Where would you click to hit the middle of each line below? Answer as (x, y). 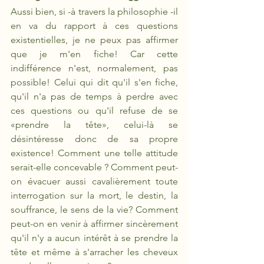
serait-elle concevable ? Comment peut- (94, 167)
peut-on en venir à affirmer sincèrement (94, 224)
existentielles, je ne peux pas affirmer (94, 40)
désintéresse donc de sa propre (94, 139)
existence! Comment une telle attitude (94, 153)
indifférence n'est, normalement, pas (94, 68)
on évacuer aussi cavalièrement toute (94, 181)
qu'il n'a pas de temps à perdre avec (94, 96)
